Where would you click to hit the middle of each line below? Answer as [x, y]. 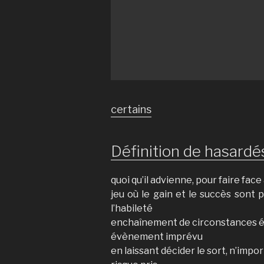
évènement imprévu [157, 237]
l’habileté [132, 208]
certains [131, 109]
